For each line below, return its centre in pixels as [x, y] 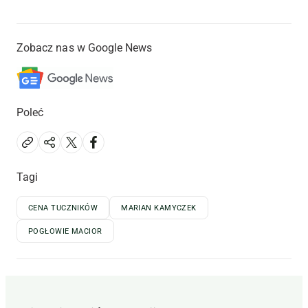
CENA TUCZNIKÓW [63, 208]
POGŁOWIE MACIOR [65, 232]
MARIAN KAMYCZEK [159, 208]
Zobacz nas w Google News [85, 48]
